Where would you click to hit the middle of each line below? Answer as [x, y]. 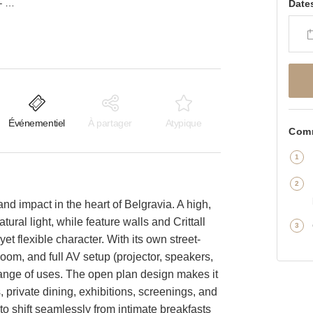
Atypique [183, 123]
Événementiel [37, 123]
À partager [110, 123]
